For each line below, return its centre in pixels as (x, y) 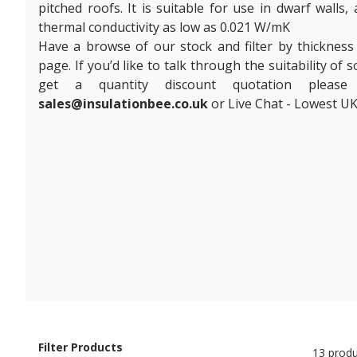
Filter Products (80, 347)
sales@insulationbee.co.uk (123, 103)
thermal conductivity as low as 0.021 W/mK (164, 27)
